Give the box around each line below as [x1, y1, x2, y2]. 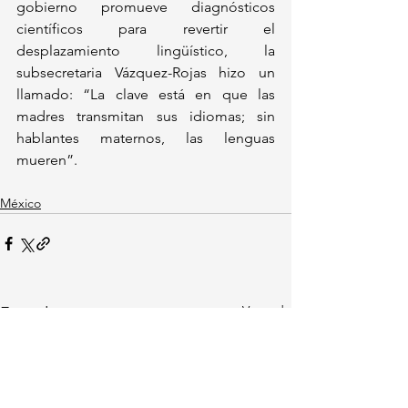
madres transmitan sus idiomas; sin [16, 107, 275, 125]
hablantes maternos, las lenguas [16, 128, 275, 147]
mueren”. [16, 150, 85, 168]
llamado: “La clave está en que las [16, 85, 275, 103]
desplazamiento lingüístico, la [16, 41, 275, 59]
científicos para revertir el [16, 19, 275, 37]
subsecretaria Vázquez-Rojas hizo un [16, 63, 275, 81]
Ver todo [242, 301, 291, 319]
